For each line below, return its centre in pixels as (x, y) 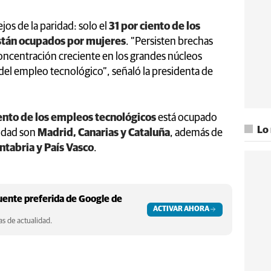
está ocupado (187, 118)
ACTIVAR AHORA (181, 209)
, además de (196, 133)
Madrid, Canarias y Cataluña (104, 133)
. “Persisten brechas (169, 41)
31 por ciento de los (155, 26)
